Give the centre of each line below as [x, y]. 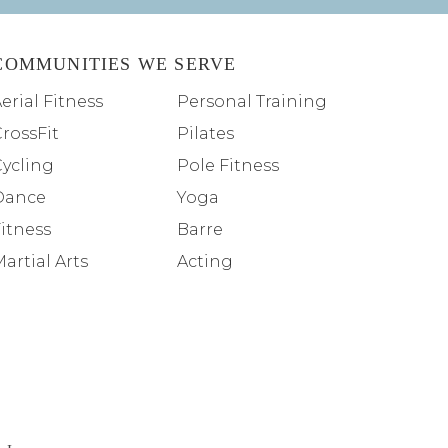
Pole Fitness [227, 166]
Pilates [205, 134]
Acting [204, 262]
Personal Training [251, 102]
